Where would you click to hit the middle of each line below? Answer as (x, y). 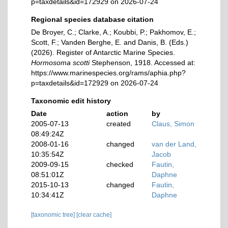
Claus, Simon (173, 124)
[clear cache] (94, 215)
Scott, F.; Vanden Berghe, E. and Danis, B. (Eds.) (110, 42)
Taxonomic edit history (71, 101)
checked (120, 164)
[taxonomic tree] (54, 215)
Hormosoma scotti (60, 63)
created (119, 124)
